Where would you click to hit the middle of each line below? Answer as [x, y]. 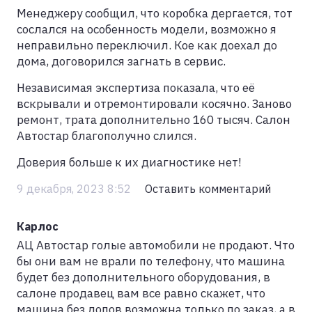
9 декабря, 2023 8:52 [75, 189]
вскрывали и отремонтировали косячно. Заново [154, 104]
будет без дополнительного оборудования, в [143, 278]
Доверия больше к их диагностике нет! [129, 163]
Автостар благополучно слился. [107, 136]
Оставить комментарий [208, 189]
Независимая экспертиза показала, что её [136, 88]
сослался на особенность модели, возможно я [147, 30]
